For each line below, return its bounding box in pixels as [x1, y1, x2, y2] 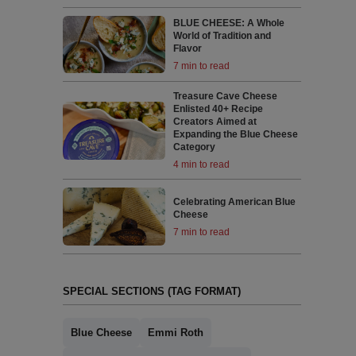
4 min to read [173, 159, 230, 171]
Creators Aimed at [173, 116, 257, 128]
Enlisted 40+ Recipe [173, 103, 264, 115]
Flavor [173, 43, 203, 55]
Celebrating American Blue [173, 195, 296, 207]
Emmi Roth [147, 326, 203, 339]
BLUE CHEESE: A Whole [173, 17, 285, 29]
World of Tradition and [173, 30, 272, 42]
